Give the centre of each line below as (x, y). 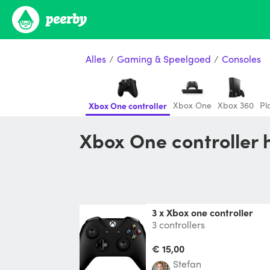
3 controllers (178, 224)
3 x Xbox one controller (205, 212)
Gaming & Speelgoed (164, 58)
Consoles (241, 58)
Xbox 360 (236, 105)
